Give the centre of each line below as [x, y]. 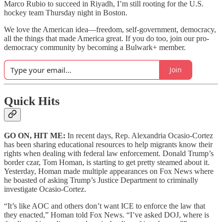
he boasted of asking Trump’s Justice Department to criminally [101, 180]
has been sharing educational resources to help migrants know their [108, 144]
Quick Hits [32, 101]
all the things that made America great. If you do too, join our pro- [107, 38]
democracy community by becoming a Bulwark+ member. [95, 47]
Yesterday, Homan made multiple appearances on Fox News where [109, 171]
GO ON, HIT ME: [36, 135]
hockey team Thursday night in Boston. [66, 12]
